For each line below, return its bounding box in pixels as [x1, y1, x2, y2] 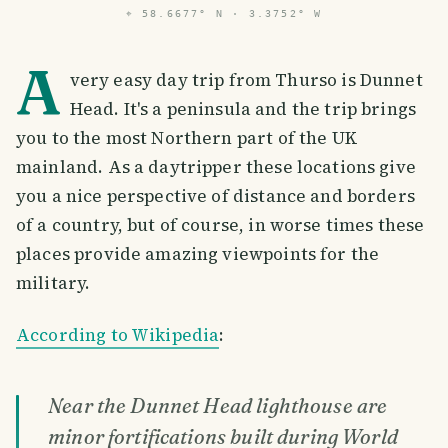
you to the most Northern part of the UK [16, 126, 358, 150]
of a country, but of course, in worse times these [16, 213, 425, 237]
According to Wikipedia [16, 322, 220, 347]
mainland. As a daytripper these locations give [16, 155, 416, 179]
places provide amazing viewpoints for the [16, 242, 380, 266]
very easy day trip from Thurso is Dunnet [69, 68, 423, 92]
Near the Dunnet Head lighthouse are [48, 393, 388, 419]
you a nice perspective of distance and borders [16, 184, 415, 208]
